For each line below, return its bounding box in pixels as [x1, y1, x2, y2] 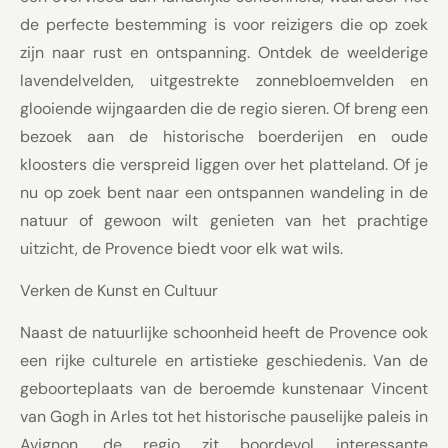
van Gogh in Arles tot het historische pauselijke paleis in [20, 406, 428, 428]
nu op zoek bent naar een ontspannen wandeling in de [20, 181, 428, 203]
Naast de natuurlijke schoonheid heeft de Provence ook [20, 322, 428, 344]
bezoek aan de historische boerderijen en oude [20, 125, 428, 147]
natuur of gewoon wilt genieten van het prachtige [20, 209, 428, 231]
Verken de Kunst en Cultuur [20, 279, 218, 301]
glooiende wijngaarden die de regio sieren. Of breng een [20, 97, 428, 119]
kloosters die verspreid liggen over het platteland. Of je [20, 153, 428, 175]
